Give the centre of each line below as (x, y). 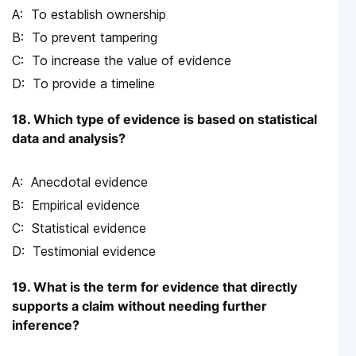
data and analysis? (69, 138)
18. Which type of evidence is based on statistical (164, 119)
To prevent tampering (95, 37)
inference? (46, 325)
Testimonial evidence (94, 251)
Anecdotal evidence (89, 182)
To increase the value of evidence (132, 60)
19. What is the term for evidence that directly (155, 286)
